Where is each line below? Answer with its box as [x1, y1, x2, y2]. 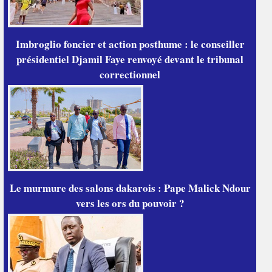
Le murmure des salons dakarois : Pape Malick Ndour [9, 180, 251, 195]
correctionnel [100, 67, 160, 82]
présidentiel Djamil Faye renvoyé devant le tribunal [16, 52, 243, 67]
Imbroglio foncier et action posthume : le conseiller [15, 36, 245, 52]
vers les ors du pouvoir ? [75, 195, 185, 211]
